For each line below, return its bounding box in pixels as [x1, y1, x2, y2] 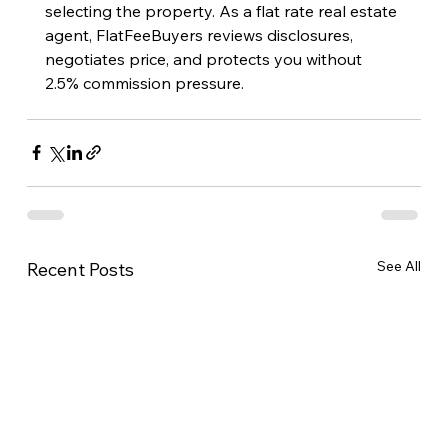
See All [377, 256, 422, 275]
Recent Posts [26, 257, 134, 281]
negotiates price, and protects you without [44, 48, 366, 69]
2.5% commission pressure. [44, 72, 244, 93]
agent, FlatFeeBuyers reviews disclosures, [44, 24, 357, 45]
